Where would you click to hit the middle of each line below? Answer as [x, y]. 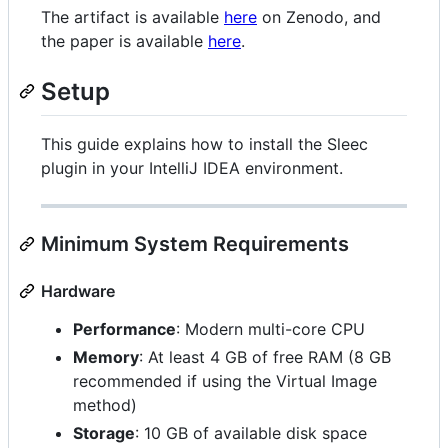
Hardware [78, 290]
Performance [124, 328]
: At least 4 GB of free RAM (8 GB [265, 356]
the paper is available [124, 41]
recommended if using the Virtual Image [225, 380]
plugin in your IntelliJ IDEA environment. [192, 167]
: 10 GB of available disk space [251, 432]
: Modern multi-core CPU [270, 328]
